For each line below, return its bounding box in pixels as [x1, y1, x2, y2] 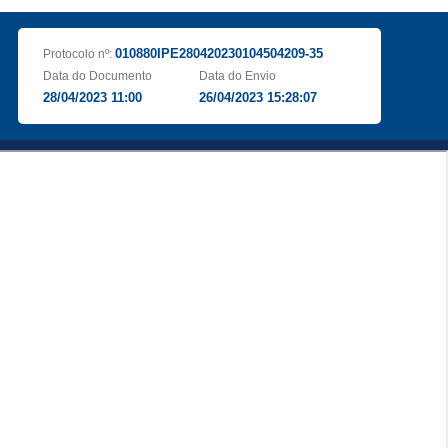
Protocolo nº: [42, 47, 115, 61]
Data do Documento [42, 69, 152, 83]
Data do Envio [199, 69, 277, 83]
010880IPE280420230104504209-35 [114, 46, 323, 61]
